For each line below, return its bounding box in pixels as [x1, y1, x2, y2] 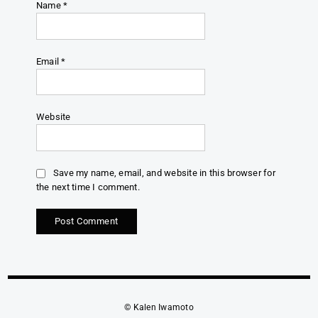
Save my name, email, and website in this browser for [53, 167, 275, 178]
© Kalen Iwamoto [124, 302, 194, 312]
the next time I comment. [35, 181, 140, 192]
